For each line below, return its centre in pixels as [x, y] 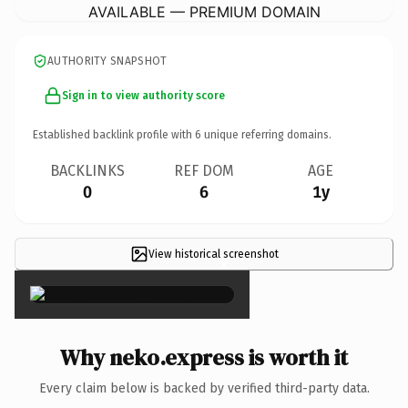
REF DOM [204, 170]
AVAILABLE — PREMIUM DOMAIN [204, 11]
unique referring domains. [266, 134]
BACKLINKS [87, 170]
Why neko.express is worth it [204, 357]
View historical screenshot [213, 254]
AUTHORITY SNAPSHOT [107, 61]
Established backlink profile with [114, 134]
